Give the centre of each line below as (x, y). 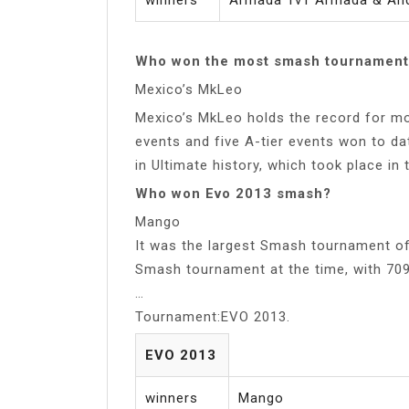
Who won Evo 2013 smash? (233, 193)
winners (172, 398)
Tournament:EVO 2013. (213, 316)
